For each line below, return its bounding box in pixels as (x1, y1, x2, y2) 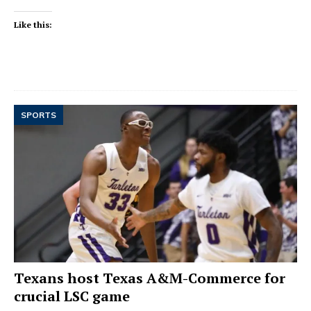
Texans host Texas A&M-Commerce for (14, 269, 285, 288)
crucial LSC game (14, 287, 130, 306)
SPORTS (21, 109, 56, 120)
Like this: (14, 19, 52, 30)
